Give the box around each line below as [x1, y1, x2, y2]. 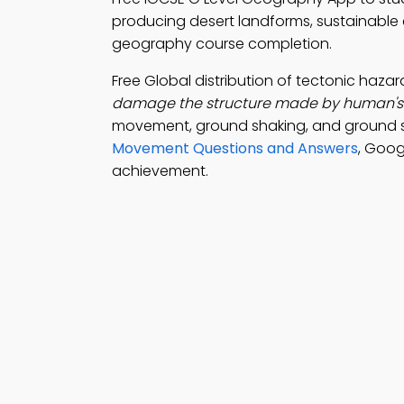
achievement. [112, 161, 208, 181]
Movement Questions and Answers [112, 138, 358, 159]
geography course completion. [112, 33, 332, 54]
